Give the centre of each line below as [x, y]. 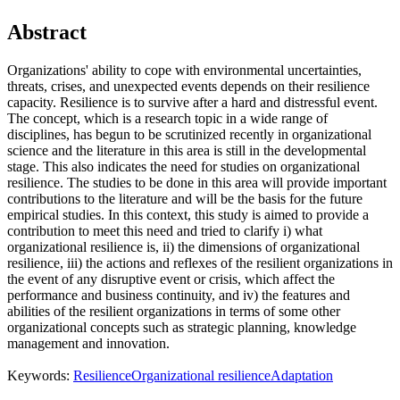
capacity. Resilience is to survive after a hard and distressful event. [192, 103]
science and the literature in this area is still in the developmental [187, 151]
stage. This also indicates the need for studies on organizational [183, 167]
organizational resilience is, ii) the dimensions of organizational [183, 247]
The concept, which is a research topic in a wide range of [167, 119]
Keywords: [40, 376]
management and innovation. [88, 344]
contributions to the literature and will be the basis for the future [185, 199]
